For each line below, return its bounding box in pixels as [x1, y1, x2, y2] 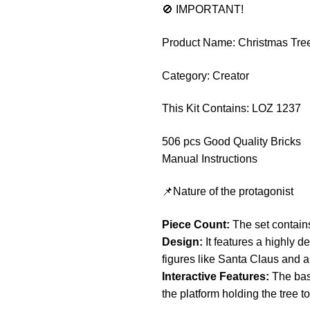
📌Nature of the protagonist [161, 185, 293, 198]
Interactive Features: [161, 271, 269, 283]
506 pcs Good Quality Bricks [161, 135, 301, 147]
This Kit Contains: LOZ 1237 [161, 102, 304, 115]
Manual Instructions [161, 152, 257, 165]
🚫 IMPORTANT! [161, 3, 244, 16]
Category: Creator [161, 69, 249, 82]
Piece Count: [161, 219, 230, 231]
